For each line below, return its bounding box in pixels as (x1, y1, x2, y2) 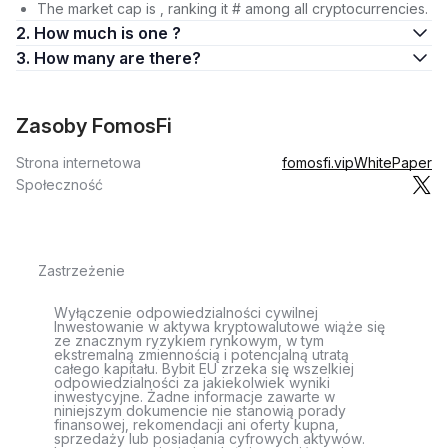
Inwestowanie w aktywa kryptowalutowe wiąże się (54, 318, 385, 335)
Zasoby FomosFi (16, 114, 172, 138)
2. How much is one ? (34, 23, 181, 43)
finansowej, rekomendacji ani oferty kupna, (54, 416, 339, 433)
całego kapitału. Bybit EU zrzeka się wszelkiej (54, 360, 354, 377)
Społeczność (16, 176, 103, 193)
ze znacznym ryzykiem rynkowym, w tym (54, 332, 324, 349)
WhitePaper (354, 154, 432, 171)
